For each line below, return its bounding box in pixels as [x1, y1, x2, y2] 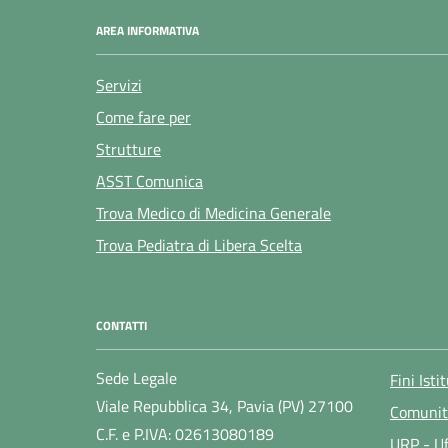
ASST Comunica [96, 168, 203, 193]
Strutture [96, 136, 161, 161]
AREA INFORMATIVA [96, 20, 199, 40]
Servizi [96, 72, 142, 97]
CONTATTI [96, 315, 147, 335]
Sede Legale [96, 366, 177, 391]
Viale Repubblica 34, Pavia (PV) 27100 [96, 394, 353, 419]
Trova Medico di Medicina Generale [96, 200, 331, 225]
